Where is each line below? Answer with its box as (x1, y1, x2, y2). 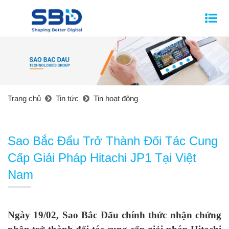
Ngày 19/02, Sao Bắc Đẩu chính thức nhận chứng (8, 210, 221, 221)
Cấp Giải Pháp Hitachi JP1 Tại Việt (8, 151, 196, 165)
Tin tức (56, 94, 79, 103)
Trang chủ (8, 94, 41, 103)
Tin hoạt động (94, 94, 138, 103)
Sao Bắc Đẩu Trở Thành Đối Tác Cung (8, 134, 218, 148)
